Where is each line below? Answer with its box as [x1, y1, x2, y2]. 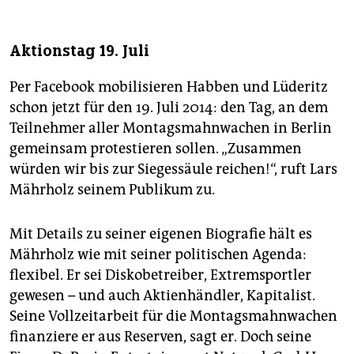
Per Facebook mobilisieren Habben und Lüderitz [9, 78, 328, 96]
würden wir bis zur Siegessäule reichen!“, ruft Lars [9, 160, 337, 179]
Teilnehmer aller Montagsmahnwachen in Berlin [9, 119, 332, 137]
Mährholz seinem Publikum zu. [9, 181, 215, 199]
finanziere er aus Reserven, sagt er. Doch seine [9, 328, 311, 346]
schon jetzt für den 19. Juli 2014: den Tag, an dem [9, 99, 328, 117]
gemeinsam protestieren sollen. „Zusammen [9, 140, 302, 158]
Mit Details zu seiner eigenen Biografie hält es [9, 225, 312, 243]
